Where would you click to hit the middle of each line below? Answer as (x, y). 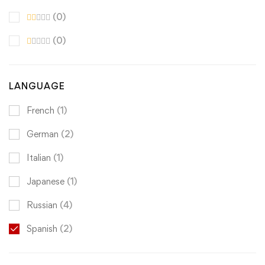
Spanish (43, 229)
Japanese (47, 182)
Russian (43, 205)
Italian (40, 158)
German (44, 134)
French (42, 111)
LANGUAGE (37, 86)
